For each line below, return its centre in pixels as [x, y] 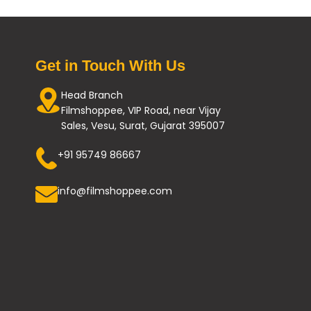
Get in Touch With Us [111, 65]
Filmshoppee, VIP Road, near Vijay [141, 110]
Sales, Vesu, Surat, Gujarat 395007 [143, 125]
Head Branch [92, 95]
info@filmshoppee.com [115, 191]
